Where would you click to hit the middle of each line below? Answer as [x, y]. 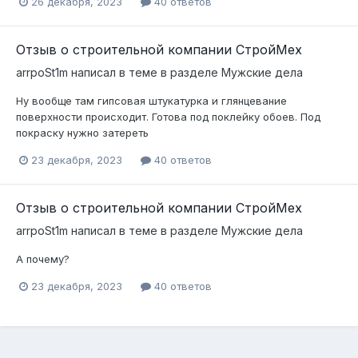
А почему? [43, 259]
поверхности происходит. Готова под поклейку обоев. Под [168, 116]
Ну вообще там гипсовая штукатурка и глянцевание [151, 100]
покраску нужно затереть [82, 132]
